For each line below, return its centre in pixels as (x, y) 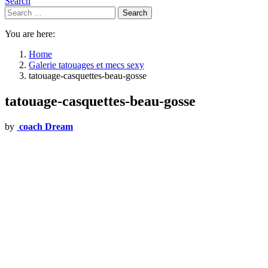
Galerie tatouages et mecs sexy (86, 65)
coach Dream (46, 126)
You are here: (30, 34)
